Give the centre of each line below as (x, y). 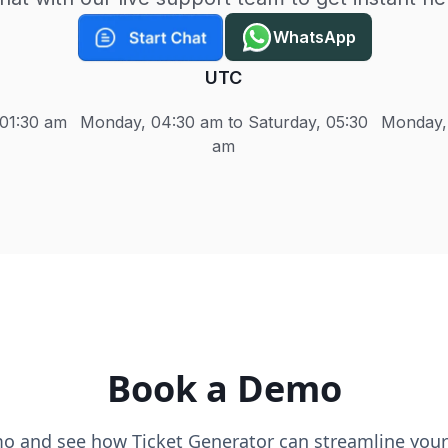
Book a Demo (224, 388)
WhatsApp (315, 37)
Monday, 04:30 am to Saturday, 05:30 (223, 122)
